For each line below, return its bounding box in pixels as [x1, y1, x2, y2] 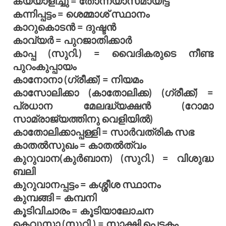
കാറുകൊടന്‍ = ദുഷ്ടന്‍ [13, 20, 116, 33]
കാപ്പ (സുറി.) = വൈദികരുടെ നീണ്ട [13, 46, 213, 59]
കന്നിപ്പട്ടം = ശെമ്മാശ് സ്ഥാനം [13, 7, 149, 20]
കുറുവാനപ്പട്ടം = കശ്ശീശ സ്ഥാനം [13, 178, 160, 190]
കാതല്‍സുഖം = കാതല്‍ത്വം [13, 138, 146, 151]
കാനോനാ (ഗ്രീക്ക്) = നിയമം [13, 73, 143, 85]
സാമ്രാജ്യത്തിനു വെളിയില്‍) [13, 112, 153, 125]
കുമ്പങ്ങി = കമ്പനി [13, 191, 96, 203]
